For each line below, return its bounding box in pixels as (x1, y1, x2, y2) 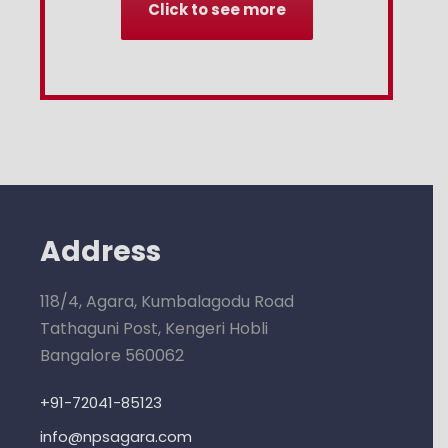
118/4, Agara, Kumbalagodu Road (40, 289, 294, 313)
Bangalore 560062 (40, 343, 184, 367)
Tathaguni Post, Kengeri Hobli (40, 316, 268, 340)
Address (40, 231, 161, 271)
